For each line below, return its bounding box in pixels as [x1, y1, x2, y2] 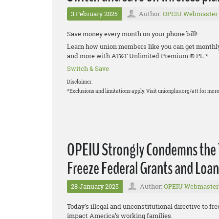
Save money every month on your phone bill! [67, 29, 197, 39]
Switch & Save [67, 64, 109, 73]
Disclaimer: [67, 79, 92, 86]
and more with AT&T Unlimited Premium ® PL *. [67, 51, 210, 61]
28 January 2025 [71, 182, 119, 191]
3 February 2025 [71, 9, 118, 19]
